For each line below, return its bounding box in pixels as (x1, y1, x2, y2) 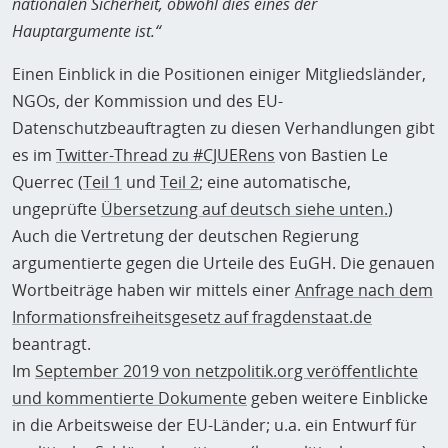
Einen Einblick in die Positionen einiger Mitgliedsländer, (12, 63, 426, 86)
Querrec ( (12, 171, 83, 194)
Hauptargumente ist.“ (12, 20, 161, 43)
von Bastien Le (275, 144, 388, 167)
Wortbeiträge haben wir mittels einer (12, 279, 295, 302)
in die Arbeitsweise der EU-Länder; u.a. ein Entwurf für (12, 414, 417, 437)
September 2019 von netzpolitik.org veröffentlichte (35, 360, 418, 383)
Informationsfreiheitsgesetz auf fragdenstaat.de (12, 306, 372, 329)
